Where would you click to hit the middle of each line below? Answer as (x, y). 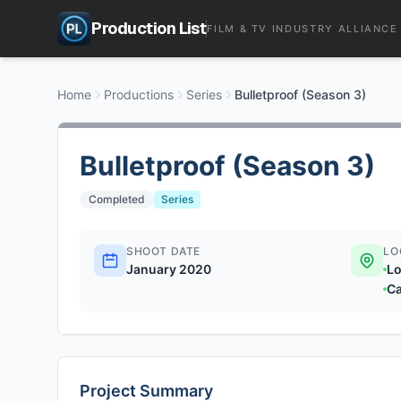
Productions (139, 94)
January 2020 (169, 269)
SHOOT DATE (163, 251)
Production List (149, 28)
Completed (117, 199)
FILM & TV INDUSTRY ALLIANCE (303, 29)
